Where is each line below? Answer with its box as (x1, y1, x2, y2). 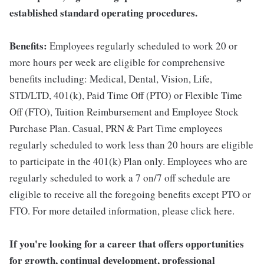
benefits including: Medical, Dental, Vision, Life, (9, 72, 212, 85)
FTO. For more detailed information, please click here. (9, 204, 235, 217)
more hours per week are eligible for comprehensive (9, 55, 225, 69)
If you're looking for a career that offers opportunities (9, 236, 244, 251)
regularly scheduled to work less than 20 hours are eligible (9, 138, 253, 151)
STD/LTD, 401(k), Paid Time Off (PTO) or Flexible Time (9, 88, 242, 102)
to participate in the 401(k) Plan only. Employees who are (9, 154, 247, 168)
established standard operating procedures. (9, 5, 197, 20)
